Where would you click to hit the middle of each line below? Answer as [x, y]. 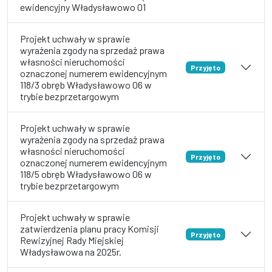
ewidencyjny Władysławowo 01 [83, 7]
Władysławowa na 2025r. [71, 252]
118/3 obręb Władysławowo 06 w [86, 85]
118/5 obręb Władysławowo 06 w [86, 174]
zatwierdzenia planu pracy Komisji [90, 229]
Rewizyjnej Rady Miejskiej [72, 240]
